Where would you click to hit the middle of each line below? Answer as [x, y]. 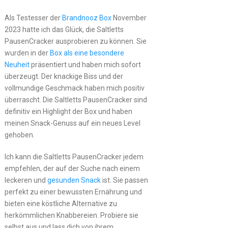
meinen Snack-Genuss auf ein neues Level [72, 123]
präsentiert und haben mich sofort [85, 64]
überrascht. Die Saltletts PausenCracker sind [76, 99]
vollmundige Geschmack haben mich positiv [74, 88]
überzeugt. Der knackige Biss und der [64, 76]
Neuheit [17, 64]
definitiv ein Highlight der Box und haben [68, 111]
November [129, 18]
